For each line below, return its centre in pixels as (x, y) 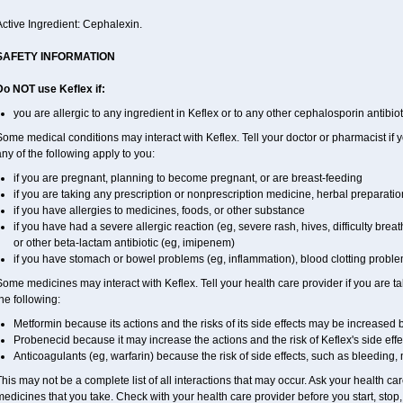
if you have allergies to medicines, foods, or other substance (159, 210)
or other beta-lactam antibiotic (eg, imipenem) (124, 243)
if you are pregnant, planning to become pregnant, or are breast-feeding (188, 178)
